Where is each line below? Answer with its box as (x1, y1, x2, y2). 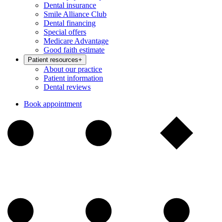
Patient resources (28, 56, 78, 63)
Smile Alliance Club (44, 10, 107, 18)
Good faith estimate (44, 46, 105, 54)
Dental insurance (44, 1, 96, 9)
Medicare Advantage (44, 37, 109, 45)
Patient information (44, 74, 103, 82)
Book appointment (24, 100, 82, 108)
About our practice (44, 65, 102, 73)
